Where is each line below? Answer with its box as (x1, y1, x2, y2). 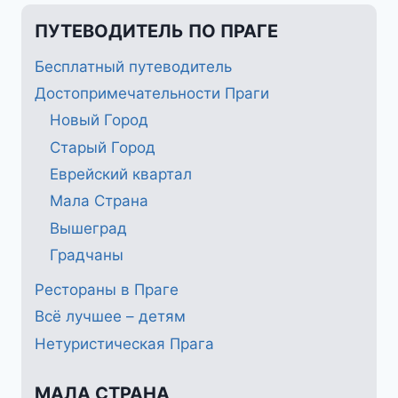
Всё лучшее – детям (35, 307, 186, 326)
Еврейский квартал (50, 165, 192, 184)
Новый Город (50, 111, 148, 130)
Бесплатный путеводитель (35, 57, 232, 76)
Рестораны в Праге (35, 281, 179, 299)
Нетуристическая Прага (35, 334, 214, 353)
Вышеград (50, 219, 127, 237)
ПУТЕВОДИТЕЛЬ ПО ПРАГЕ (35, 20, 278, 42)
